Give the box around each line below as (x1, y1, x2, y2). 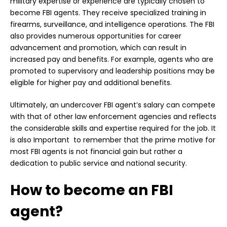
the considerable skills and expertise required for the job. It (10, 123, 216, 134)
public (60, 158, 81, 169)
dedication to (10, 158, 60, 169)
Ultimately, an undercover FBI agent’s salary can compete (10, 100, 215, 110)
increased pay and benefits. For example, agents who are (10, 54, 213, 65)
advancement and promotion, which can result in (10, 43, 186, 53)
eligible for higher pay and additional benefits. (10, 78, 172, 88)
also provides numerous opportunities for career (10, 31, 181, 42)
